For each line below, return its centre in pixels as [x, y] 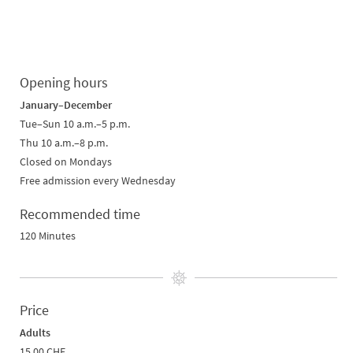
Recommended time [80, 214]
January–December [66, 105]
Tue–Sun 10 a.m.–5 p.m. [75, 124]
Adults [35, 333]
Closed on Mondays [66, 162]
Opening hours [64, 83]
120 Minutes [48, 236]
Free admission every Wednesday [98, 181]
